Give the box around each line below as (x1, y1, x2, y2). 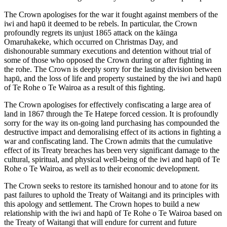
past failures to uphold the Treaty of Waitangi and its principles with (4, 191, 219, 200)
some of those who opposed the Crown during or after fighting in (4, 56, 212, 65)
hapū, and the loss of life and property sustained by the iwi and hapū (4, 74, 221, 83)
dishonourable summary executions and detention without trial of (4, 47, 211, 56)
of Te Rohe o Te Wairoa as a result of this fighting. (4, 83, 165, 92)
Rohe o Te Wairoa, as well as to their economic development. (4, 164, 200, 173)
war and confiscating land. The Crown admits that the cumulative (4, 137, 212, 146)
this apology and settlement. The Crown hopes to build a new (4, 200, 200, 209)
